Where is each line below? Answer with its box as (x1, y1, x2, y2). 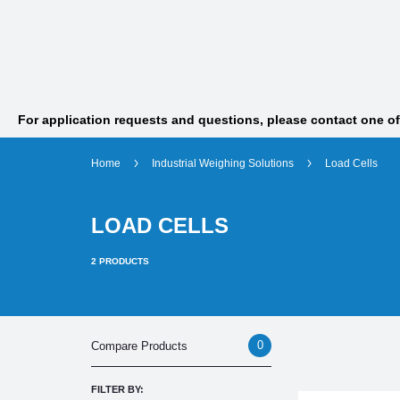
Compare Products (91, 338, 187, 353)
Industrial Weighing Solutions (152, 157, 294, 170)
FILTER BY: (91, 384, 144, 395)
